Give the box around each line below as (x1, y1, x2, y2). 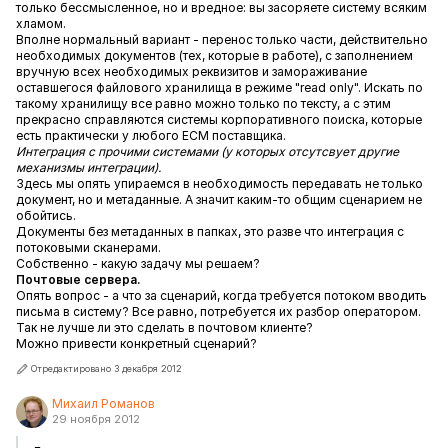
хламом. (16, 16, 66, 31)
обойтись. (16, 208, 76, 223)
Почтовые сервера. (16, 272, 140, 287)
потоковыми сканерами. (16, 240, 161, 255)
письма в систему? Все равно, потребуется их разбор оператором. (16, 304, 421, 319)
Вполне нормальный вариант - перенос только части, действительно (16, 32, 428, 47)
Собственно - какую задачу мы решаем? (16, 256, 260, 271)
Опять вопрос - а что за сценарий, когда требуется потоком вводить (16, 288, 427, 303)
